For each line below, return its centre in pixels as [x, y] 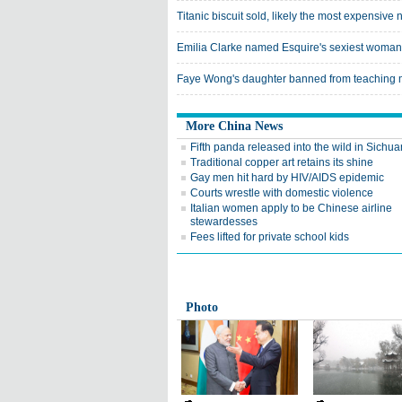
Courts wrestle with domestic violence [282, 193]
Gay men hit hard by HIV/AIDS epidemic [287, 178]
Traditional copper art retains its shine [282, 162]
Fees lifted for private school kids [270, 237]
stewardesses [224, 222]
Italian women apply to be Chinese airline [291, 208]
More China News [234, 126]
